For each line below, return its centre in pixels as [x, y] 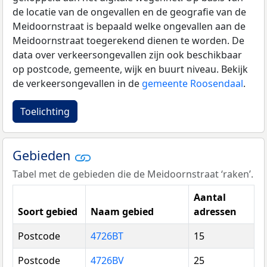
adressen [215, 211]
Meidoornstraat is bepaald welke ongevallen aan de [129, 27]
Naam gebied [122, 211]
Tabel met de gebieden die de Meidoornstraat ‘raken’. [133, 174]
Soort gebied [48, 211]
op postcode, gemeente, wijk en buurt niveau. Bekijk [130, 69]
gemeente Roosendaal [193, 84]
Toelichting [45, 112]
